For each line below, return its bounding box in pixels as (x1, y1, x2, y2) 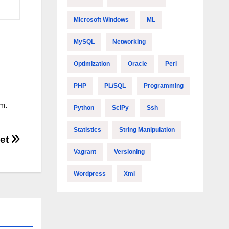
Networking (112, 38, 146, 45)
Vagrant (73, 148, 96, 155)
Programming (143, 82, 184, 89)
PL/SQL (104, 82, 126, 89)
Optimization (73, 60, 110, 67)
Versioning (113, 148, 145, 155)
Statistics (73, 126, 101, 133)
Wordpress (73, 170, 106, 177)
